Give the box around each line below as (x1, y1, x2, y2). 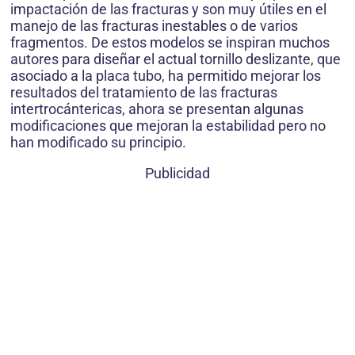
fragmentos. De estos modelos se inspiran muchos (10, 33, 330, 51)
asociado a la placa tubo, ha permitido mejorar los (10, 67, 321, 84)
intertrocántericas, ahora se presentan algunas (10, 100, 303, 117)
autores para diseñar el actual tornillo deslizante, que (10, 50, 341, 67)
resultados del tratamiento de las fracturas (10, 83, 277, 101)
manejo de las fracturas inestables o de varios (10, 17, 298, 34)
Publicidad (145, 164, 210, 181)
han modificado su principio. (10, 133, 186, 151)
